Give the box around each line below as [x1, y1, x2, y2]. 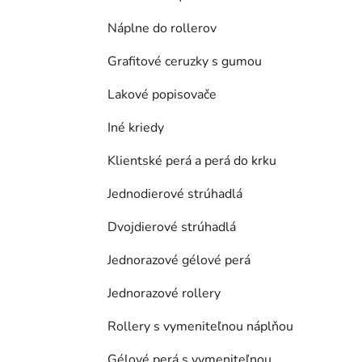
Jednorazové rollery [107, 284, 221, 303]
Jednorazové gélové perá [107, 251, 250, 270]
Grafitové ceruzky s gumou [107, 53, 262, 71]
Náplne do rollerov [107, 19, 217, 38]
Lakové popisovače [107, 86, 217, 104]
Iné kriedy [107, 119, 164, 137]
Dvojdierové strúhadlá [107, 218, 236, 237]
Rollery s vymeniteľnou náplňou [107, 318, 293, 336]
